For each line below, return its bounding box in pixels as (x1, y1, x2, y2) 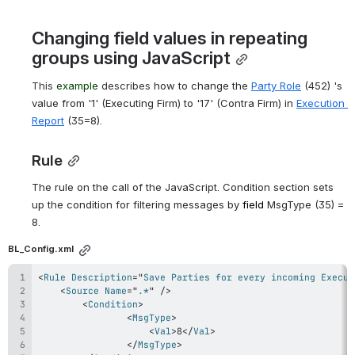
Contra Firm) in (220, 97, 296, 109)
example (56, 79, 98, 92)
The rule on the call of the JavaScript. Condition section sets (32, 181, 334, 193)
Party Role (251, 79, 301, 92)
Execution (296, 97, 345, 109)
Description (71, 271, 132, 284)
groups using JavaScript (32, 47, 231, 68)
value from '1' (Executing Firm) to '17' (32, 97, 213, 109)
